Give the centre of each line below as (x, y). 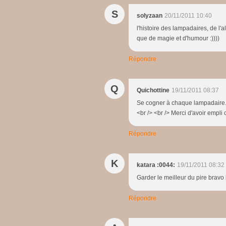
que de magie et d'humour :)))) (178, 38)
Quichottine (153, 90)
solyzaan (150, 15)
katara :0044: (156, 165)
